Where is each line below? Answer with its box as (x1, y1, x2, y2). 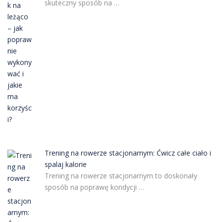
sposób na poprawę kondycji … (44, 182, 144, 192)
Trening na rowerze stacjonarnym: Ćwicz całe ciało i (44, 148, 211, 158)
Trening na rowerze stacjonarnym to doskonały (44, 170, 197, 180)
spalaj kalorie (44, 159, 87, 169)
